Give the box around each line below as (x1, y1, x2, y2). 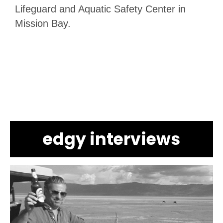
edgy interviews (43, 127, 180, 151)
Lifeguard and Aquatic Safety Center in (15, 3, 186, 14)
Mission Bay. (15, 17, 71, 29)
